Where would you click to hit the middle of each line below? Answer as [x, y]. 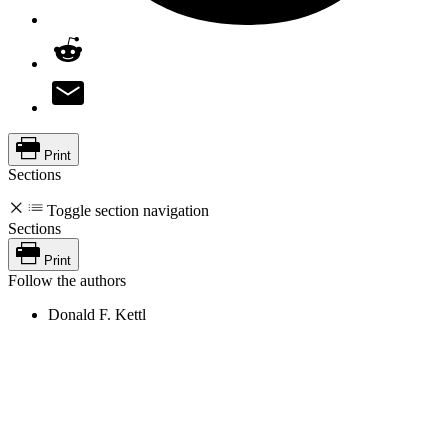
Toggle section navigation [128, 211]
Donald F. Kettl [97, 315]
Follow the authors [67, 281]
